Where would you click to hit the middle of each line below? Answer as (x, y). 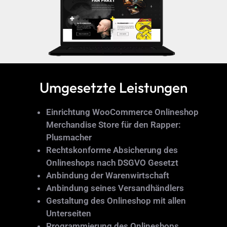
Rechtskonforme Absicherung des (112, 150)
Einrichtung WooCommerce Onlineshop (122, 112)
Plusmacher (69, 137)
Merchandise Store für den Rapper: (113, 124)
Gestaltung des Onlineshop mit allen (116, 200)
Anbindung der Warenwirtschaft (107, 175)
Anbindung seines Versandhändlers (115, 188)
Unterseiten (68, 213)
